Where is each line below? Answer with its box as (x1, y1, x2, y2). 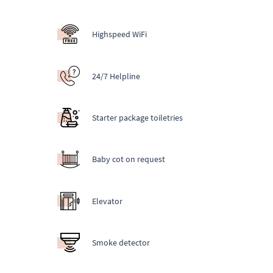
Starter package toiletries (92, 112, 183, 123)
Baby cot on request (92, 154, 166, 165)
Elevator (92, 195, 123, 207)
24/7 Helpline (92, 70, 141, 82)
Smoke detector (92, 237, 151, 249)
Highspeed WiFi (92, 29, 147, 40)
